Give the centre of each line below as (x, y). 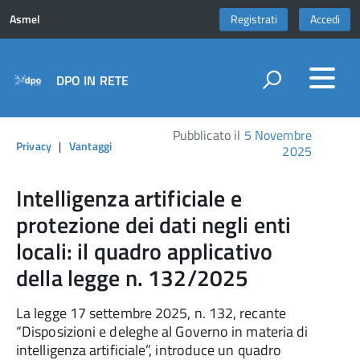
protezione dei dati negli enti (154, 225)
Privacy (34, 146)
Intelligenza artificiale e (129, 198)
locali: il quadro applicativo (145, 251)
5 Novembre (278, 135)
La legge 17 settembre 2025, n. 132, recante (151, 313)
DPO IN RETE (92, 80)
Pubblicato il (208, 135)
